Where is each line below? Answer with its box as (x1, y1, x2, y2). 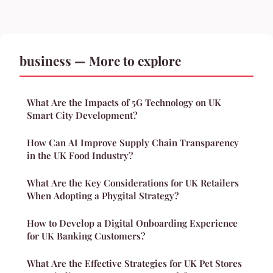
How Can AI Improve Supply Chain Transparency (27, 136, 239, 149)
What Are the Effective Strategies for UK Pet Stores (27, 257, 242, 270)
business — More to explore (19, 52, 181, 69)
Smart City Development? (27, 109, 137, 122)
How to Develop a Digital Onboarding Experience (27, 217, 238, 230)
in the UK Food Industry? (27, 149, 133, 162)
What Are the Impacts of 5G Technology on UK (27, 96, 221, 109)
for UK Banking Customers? (27, 230, 145, 243)
